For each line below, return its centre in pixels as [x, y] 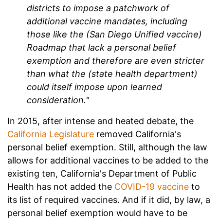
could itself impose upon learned [94, 87]
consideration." [58, 100]
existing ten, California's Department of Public [102, 174]
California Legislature [51, 134]
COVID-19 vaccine [152, 187]
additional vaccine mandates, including [107, 21]
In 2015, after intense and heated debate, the [100, 121]
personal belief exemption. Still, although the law [107, 147]
